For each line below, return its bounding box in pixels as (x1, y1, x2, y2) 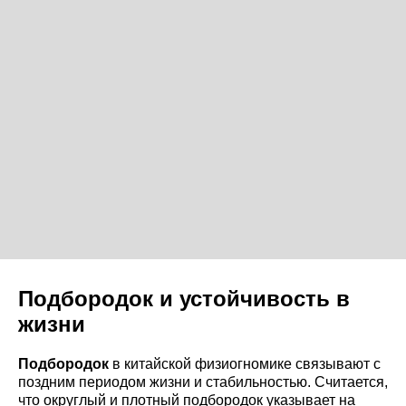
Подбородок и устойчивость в (18, 285, 350, 311)
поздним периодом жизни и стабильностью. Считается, (18, 373, 388, 390)
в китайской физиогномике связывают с (109, 355, 381, 372)
